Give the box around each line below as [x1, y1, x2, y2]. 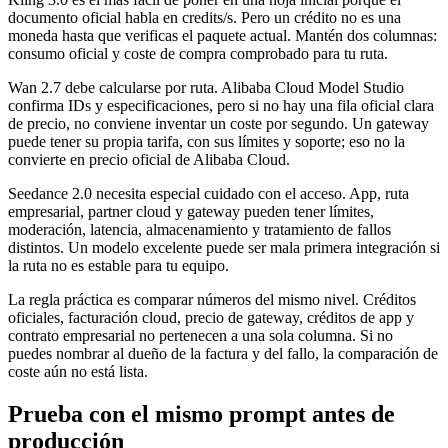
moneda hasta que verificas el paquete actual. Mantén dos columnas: [8, 26, 437, 44]
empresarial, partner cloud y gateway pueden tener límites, [8, 202, 374, 220]
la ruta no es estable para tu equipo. [8, 256, 229, 274]
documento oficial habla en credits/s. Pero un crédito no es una [8, 8, 401, 26]
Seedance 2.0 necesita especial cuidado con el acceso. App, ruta [8, 184, 409, 202]
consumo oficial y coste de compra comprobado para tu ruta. [8, 44, 388, 62]
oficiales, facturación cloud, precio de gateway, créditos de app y [8, 308, 414, 326]
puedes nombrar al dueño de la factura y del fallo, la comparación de [8, 344, 438, 362]
